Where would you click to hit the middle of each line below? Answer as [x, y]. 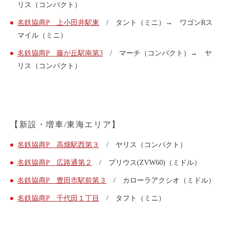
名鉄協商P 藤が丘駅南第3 [60, 53]
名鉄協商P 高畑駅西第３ [58, 145]
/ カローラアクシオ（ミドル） [161, 180]
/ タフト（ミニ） [132, 198]
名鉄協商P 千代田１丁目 [58, 198]
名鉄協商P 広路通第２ [55, 163]
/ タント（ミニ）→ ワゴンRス [156, 23]
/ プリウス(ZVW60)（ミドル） [147, 163]
